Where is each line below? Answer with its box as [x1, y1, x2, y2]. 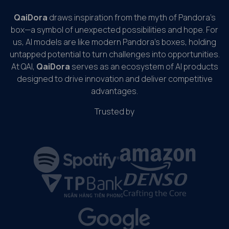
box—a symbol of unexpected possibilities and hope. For [11, 24, 218, 35]
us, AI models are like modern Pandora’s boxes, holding [13, 36, 216, 48]
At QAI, [11, 60, 36, 72]
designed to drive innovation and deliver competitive [16, 73, 213, 84]
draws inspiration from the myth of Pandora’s [47, 11, 216, 23]
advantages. [91, 85, 138, 97]
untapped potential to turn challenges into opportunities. [9, 48, 220, 60]
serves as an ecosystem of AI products [70, 60, 218, 72]
